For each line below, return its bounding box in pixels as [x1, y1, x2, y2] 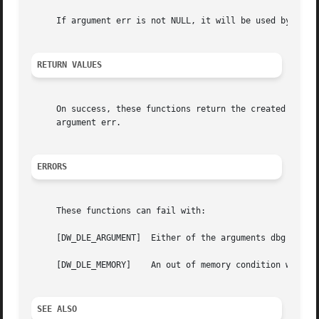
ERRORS [37, 162, 68, 172]
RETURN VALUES [37, 60, 103, 70]
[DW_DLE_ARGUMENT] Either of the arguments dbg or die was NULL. [31, 233, 142, 244]
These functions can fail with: [31, 206, 206, 216]
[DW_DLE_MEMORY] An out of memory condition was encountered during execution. [31, 260, 132, 271]
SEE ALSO [37, 304, 78, 315]
